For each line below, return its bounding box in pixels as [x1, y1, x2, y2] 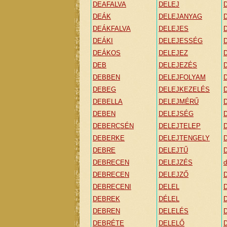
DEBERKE [93, 134, 125, 142]
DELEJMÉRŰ [159, 98, 199, 105]
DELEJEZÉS [159, 61, 197, 69]
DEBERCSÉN [93, 122, 134, 130]
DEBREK [93, 195, 120, 203]
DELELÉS [159, 207, 188, 215]
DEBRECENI [93, 183, 131, 191]
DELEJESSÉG [159, 37, 203, 45]
